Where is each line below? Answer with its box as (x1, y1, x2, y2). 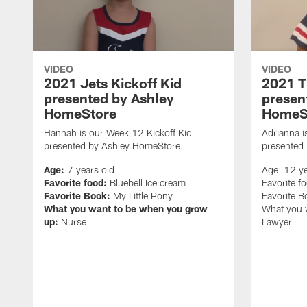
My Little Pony (110, 189, 173, 201)
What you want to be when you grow (44, 202, 208, 214)
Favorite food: (44, 176, 107, 188)
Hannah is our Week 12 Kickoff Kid (44, 126, 192, 138)
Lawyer (262, 215, 292, 228)
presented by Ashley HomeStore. (44, 139, 184, 151)
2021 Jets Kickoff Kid (44, 74, 182, 91)
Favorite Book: (44, 189, 110, 201)
